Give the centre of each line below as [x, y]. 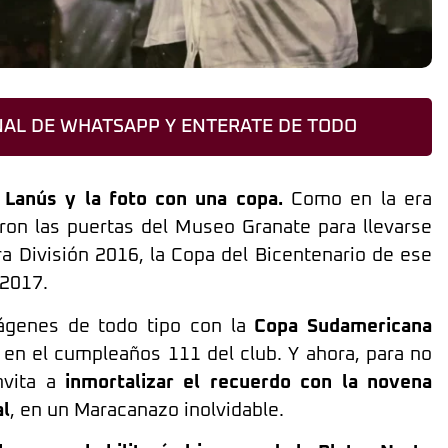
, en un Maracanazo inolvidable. [147, 410]
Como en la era [357, 200]
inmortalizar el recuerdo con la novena [244, 382]
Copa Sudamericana [343, 326]
